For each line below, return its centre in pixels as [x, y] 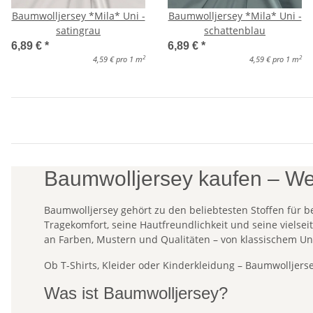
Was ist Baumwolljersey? [136, 293]
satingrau [78, 31]
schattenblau [235, 31]
